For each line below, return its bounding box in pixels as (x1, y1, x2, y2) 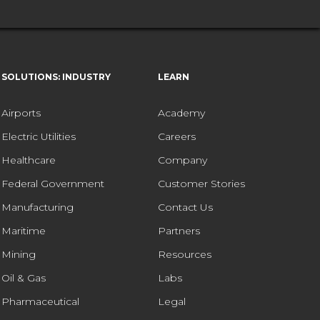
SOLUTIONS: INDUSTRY (1, 71, 111, 83)
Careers (157, 130, 196, 144)
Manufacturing (1, 201, 74, 214)
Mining (1, 248, 36, 261)
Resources (157, 248, 211, 261)
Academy (157, 106, 205, 120)
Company (157, 154, 207, 167)
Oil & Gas (1, 271, 46, 285)
